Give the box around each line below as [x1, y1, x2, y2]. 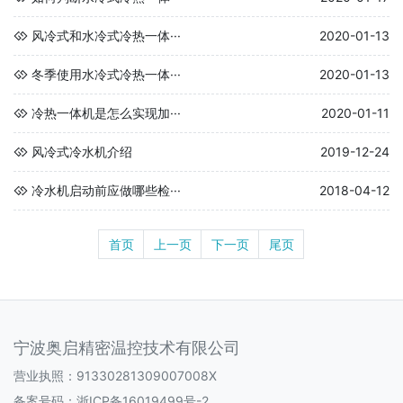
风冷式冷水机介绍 [31, 143, 132, 159]
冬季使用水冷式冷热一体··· [31, 66, 181, 82]
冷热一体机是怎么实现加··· [31, 104, 181, 121]
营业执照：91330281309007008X [13, 367, 217, 383]
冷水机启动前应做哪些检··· [31, 182, 181, 198]
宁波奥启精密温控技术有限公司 [13, 337, 240, 357]
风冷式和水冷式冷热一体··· [31, 27, 181, 43]
